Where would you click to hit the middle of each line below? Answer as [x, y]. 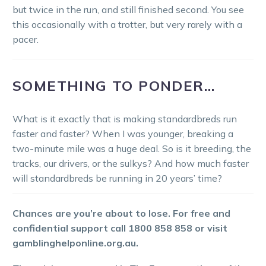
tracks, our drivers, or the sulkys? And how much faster [131, 164]
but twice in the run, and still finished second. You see [128, 10]
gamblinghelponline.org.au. [75, 243]
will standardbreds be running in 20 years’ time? [117, 178]
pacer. [26, 39]
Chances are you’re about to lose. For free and [121, 213]
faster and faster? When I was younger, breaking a [123, 134]
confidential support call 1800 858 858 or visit [120, 228]
